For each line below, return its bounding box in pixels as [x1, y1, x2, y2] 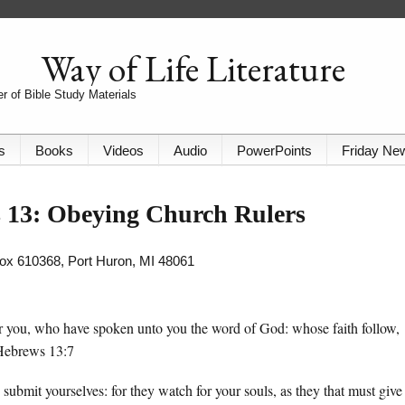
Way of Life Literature [41, 45, 345, 93]
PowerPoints [237, 143, 312, 159]
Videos [103, 143, 144, 159]
